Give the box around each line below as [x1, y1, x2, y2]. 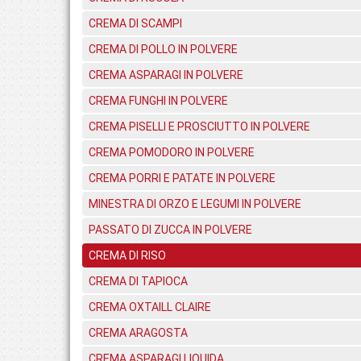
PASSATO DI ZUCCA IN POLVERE [89, 223, 252, 236]
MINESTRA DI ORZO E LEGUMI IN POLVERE [89, 197, 301, 210]
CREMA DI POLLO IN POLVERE [89, 43, 238, 56]
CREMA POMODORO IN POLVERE [89, 146, 255, 159]
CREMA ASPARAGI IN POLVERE [89, 68, 243, 81]
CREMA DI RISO [89, 249, 166, 262]
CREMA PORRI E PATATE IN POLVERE [89, 172, 276, 185]
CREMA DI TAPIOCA [89, 275, 188, 288]
